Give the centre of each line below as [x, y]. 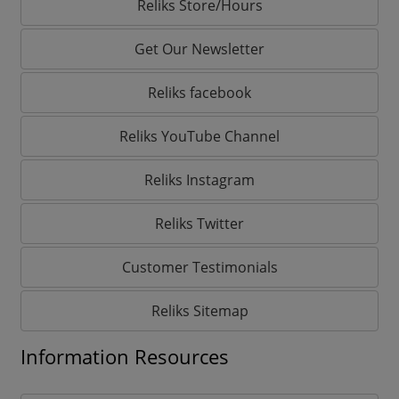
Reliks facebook [199, 93]
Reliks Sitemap [199, 311]
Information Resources [125, 357]
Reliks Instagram [199, 180]
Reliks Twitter [199, 224]
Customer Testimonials [199, 268]
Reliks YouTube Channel [199, 137]
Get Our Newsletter [199, 49]
